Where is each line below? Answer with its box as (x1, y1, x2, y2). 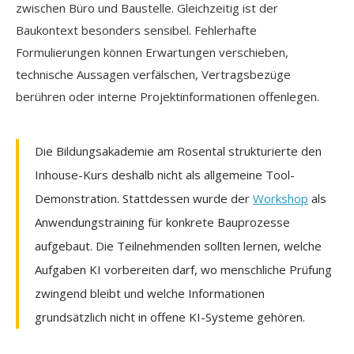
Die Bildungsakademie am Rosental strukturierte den (35, 142, 322, 159)
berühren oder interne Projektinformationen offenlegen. (16, 88, 319, 104)
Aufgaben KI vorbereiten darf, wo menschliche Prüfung (35, 261, 332, 277)
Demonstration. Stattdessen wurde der (35, 190, 253, 206)
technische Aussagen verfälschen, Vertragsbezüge (16, 66, 291, 82)
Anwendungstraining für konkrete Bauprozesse (35, 213, 290, 230)
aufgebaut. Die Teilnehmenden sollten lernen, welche (35, 237, 322, 254)
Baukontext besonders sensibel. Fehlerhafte (16, 21, 257, 38)
